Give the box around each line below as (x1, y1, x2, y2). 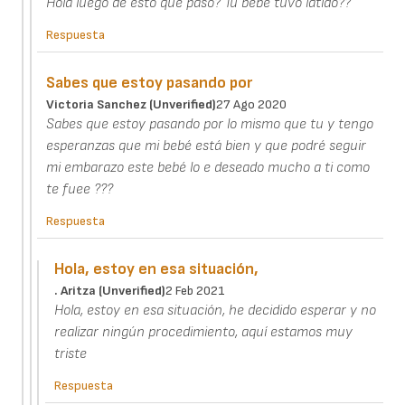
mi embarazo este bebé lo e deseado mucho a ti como (46, 159, 371, 177)
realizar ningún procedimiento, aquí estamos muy (54, 324, 353, 342)
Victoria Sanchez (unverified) (46, 97, 217, 113)
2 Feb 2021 (165, 283, 226, 299)
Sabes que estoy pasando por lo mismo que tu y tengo (46, 116, 374, 134)
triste (54, 345, 88, 363)
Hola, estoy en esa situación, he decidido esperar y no (54, 302, 377, 320)
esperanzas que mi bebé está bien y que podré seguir (46, 137, 367, 155)
